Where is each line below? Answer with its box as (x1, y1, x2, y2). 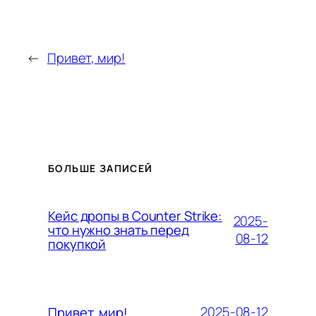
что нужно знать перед (48, 220, 189, 239)
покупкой (48, 234, 107, 253)
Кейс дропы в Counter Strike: (48, 206, 223, 225)
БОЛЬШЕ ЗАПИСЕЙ (48, 161, 153, 175)
